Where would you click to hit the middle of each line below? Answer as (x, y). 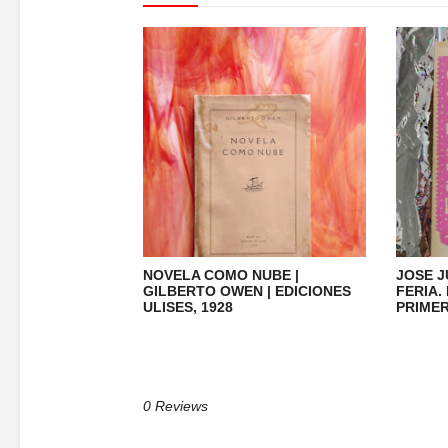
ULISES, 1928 (188, 306)
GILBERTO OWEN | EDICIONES (247, 290)
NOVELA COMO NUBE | (221, 274)
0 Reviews (175, 405)
